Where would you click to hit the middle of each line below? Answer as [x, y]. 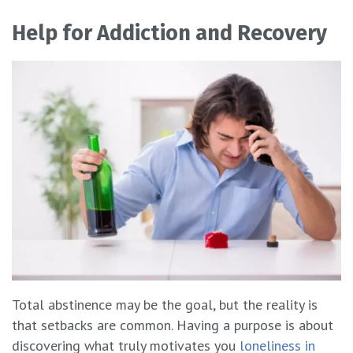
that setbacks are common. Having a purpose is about [173, 325]
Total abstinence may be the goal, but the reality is [165, 305]
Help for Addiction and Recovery [169, 33]
